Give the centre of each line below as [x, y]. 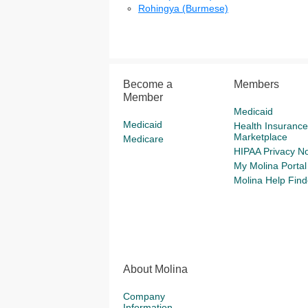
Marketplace [260, 137]
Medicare [143, 139]
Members [256, 84]
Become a [148, 84]
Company [144, 296]
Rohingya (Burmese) [183, 8]
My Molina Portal [270, 166]
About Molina [155, 269]
